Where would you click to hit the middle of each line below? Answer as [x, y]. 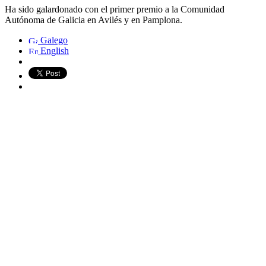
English [53, 50]
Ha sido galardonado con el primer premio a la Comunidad [115, 9]
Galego [53, 40]
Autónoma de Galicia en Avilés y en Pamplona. [94, 20]
